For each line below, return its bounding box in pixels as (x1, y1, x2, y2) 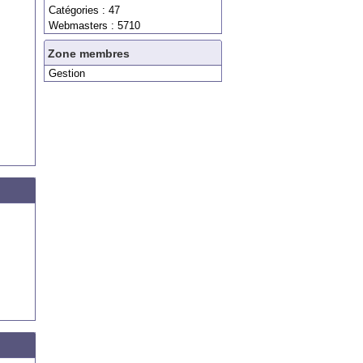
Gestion (49, 67, 85, 79)
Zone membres (48, 47, 130, 60)
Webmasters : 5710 (49, 19, 140, 32)
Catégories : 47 (49, 4, 120, 16)
